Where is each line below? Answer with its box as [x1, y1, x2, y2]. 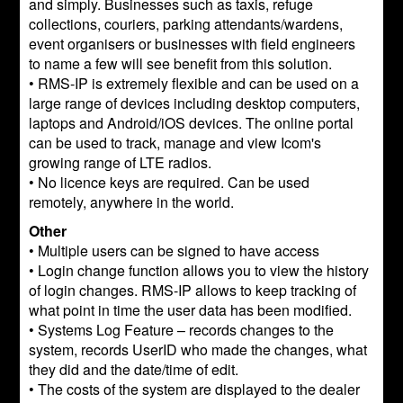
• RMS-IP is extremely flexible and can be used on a [29, 73, 360, 94]
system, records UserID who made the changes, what [29, 339, 368, 360]
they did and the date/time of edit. [29, 359, 239, 380]
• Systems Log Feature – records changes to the [29, 319, 335, 340]
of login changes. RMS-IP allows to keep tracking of [29, 280, 357, 300]
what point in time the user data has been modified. [29, 300, 353, 320]
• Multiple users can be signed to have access [29, 240, 320, 261]
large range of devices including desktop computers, [29, 93, 361, 113]
